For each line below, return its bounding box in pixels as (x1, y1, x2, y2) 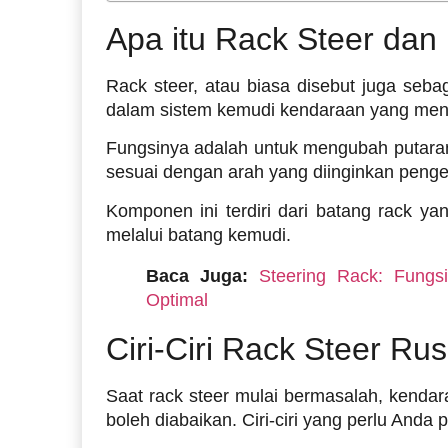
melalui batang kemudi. (106, 224, 291, 245)
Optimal (146, 290, 208, 311)
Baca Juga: (146, 266, 248, 287)
